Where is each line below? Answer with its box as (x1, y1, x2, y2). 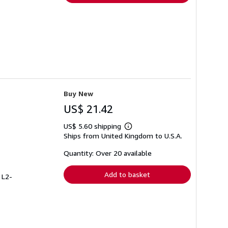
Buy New (64, 89, 93, 98)
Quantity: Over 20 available (64, 148, 152, 157)
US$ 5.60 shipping (64, 121, 123, 130)
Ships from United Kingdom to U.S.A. (64, 131, 182, 140)
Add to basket (104, 169, 150, 179)
